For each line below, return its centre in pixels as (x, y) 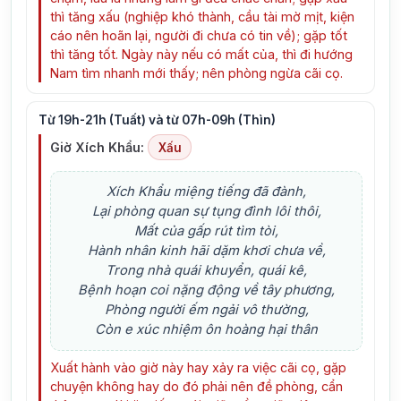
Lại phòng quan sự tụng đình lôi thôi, (206, 212)
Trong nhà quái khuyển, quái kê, (207, 271)
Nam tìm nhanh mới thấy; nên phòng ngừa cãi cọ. (197, 73)
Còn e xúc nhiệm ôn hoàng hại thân (207, 330)
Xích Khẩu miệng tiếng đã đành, (207, 192)
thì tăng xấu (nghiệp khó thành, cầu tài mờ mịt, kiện (203, 17)
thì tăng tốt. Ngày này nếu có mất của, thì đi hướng (202, 55)
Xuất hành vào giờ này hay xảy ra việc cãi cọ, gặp (199, 368)
